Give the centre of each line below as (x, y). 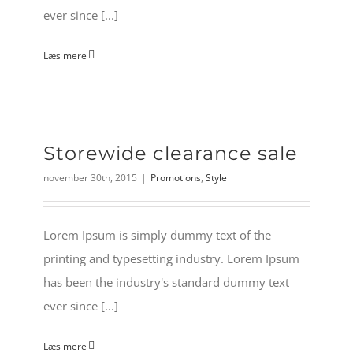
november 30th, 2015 (90, 177)
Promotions (176, 177)
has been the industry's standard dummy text (166, 282)
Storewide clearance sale (171, 153)
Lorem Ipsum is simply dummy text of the (157, 234)
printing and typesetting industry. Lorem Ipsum (171, 258)
